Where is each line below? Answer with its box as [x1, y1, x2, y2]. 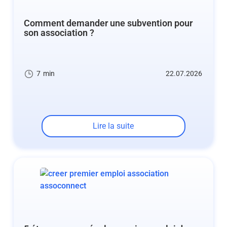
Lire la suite [93, 121, 134, 131]
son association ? [23, 27, 94, 39]
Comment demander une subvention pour [23, 18, 193, 29]
